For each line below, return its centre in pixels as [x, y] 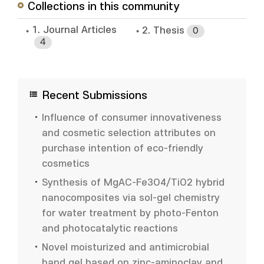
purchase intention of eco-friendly [123, 148]
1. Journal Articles [74, 30]
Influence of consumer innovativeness [132, 118]
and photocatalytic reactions [110, 229]
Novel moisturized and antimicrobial [126, 247]
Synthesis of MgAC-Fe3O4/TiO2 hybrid [133, 183]
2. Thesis [163, 31]
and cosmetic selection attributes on [129, 133]
